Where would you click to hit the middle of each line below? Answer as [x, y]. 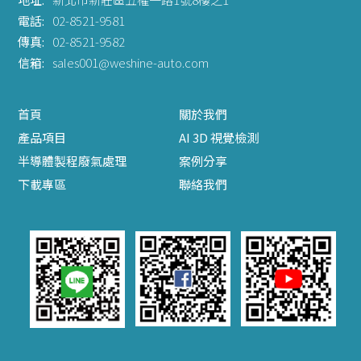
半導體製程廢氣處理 [73, 160]
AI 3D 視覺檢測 [219, 137]
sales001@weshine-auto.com [131, 62]
